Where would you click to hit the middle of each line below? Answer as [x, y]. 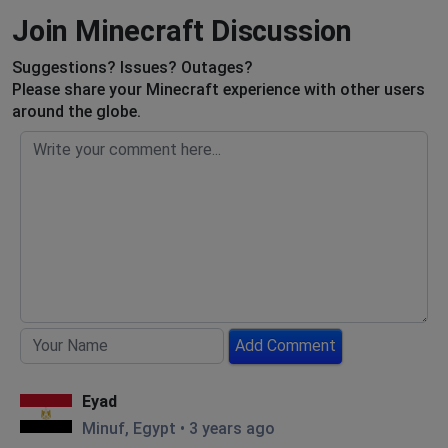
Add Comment [285, 346]
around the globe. [76, 111]
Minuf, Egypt [129, 428]
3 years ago [232, 428]
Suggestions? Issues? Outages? [132, 67]
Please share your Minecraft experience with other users [218, 89]
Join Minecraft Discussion [182, 30]
